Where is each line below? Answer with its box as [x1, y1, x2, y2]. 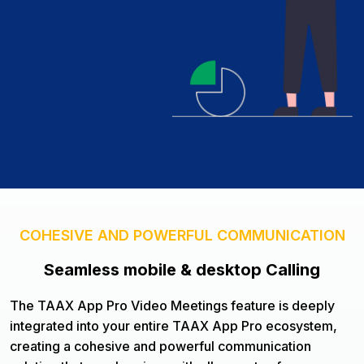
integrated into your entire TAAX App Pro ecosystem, [10, 318, 337, 335]
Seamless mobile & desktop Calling [44, 260, 320, 280]
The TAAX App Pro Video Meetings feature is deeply [10, 297, 335, 314]
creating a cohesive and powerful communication [10, 338, 311, 355]
